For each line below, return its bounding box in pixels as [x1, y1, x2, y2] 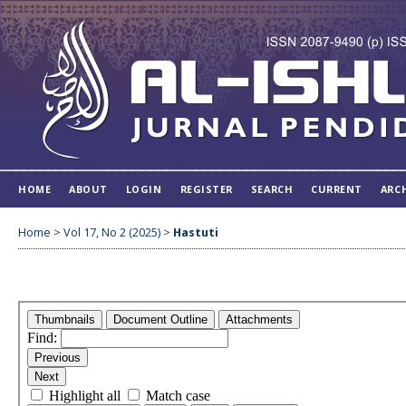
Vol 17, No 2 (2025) [63, 224, 160, 240]
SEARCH [250, 182, 294, 196]
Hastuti [173, 224, 218, 240]
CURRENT [311, 182, 362, 196]
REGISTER [179, 182, 233, 196]
